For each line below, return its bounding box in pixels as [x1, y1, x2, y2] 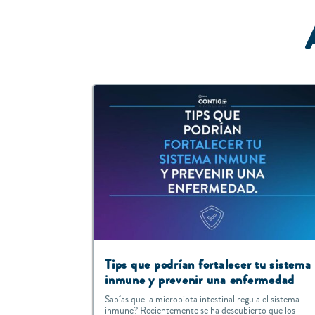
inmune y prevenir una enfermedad [105, 271, 295, 290]
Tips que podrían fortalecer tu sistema [105, 255, 311, 274]
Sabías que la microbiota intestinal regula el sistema [105, 292, 300, 307]
